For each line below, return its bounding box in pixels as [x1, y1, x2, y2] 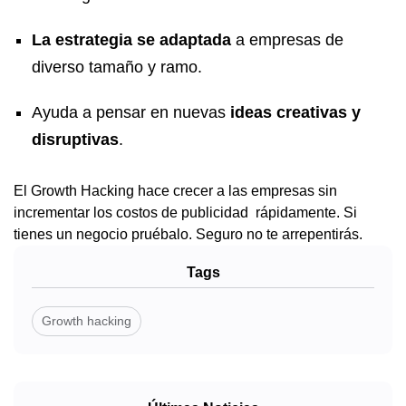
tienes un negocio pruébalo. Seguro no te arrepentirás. [14, 227, 362, 243]
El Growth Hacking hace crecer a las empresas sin [14, 183, 337, 199]
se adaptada [137, 31, 231, 50]
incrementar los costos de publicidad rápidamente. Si [14, 205, 357, 221]
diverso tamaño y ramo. [32, 58, 202, 77]
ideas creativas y [230, 103, 361, 122]
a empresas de [231, 31, 343, 50]
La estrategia [32, 31, 132, 50]
